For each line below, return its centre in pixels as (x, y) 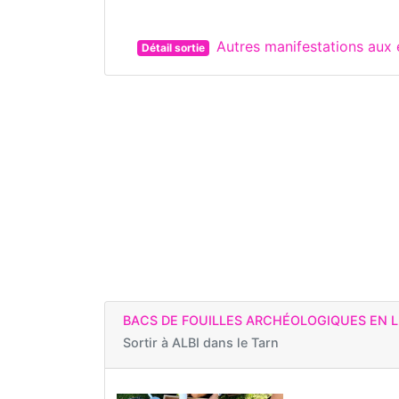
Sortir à (147, 343)
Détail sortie (173, 48)
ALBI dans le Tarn (225, 343)
